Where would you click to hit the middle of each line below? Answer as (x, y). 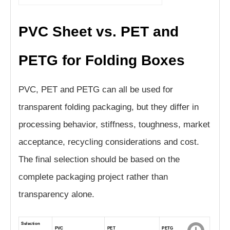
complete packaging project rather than (93, 177)
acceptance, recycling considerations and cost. (109, 142)
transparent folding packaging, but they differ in (109, 107)
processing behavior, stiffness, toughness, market (114, 124)
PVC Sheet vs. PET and (99, 31)
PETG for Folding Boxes (102, 60)
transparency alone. (56, 194)
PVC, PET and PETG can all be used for (96, 89)
